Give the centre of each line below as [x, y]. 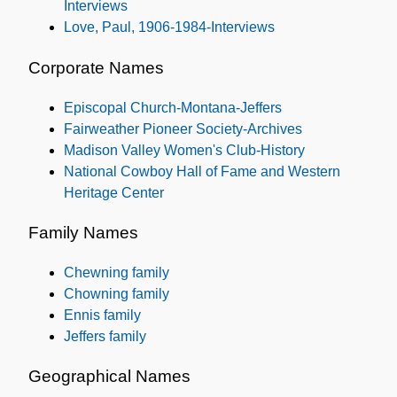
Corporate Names [96, 67]
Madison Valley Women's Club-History [184, 150]
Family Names [83, 233]
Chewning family [117, 273]
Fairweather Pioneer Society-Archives [183, 128]
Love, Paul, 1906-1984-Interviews [169, 27]
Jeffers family [105, 337]
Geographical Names [109, 377]
